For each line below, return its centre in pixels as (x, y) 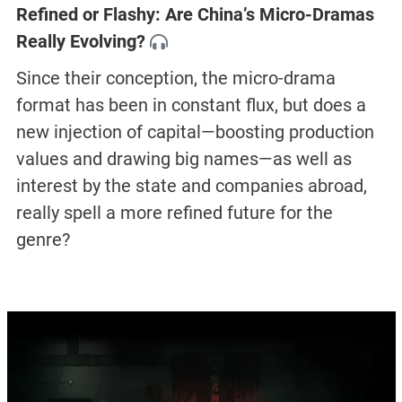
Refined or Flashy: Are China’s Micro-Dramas (195, 15)
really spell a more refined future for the (174, 212)
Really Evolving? (80, 42)
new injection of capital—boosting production (195, 131)
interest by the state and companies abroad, (191, 185)
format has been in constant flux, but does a (191, 105)
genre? (43, 239)
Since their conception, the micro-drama (175, 78)
